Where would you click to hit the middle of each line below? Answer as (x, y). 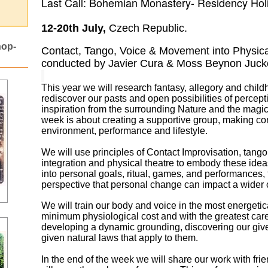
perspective (67, 185)
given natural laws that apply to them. (119, 238)
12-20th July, (75, 28)
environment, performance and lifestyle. (124, 131)
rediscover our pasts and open (106, 99)
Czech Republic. (148, 28)
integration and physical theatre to (114, 163)
